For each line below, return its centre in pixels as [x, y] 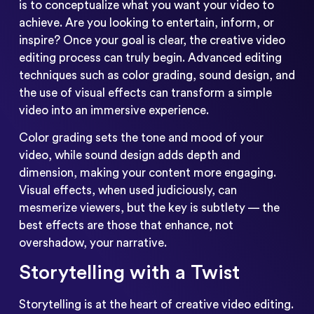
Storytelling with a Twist [129, 273]
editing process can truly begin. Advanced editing [150, 57]
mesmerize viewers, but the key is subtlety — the [149, 208]
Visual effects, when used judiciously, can [128, 191]
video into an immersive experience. [114, 110]
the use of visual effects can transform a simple [145, 93]
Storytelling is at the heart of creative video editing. [156, 305]
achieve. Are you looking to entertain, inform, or [146, 22]
